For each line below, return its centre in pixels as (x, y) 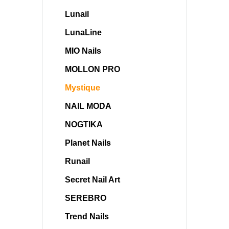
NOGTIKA (84, 124)
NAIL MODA (88, 106)
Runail (77, 161)
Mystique (83, 88)
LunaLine (83, 32)
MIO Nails (83, 51)
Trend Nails (87, 216)
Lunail (77, 14)
